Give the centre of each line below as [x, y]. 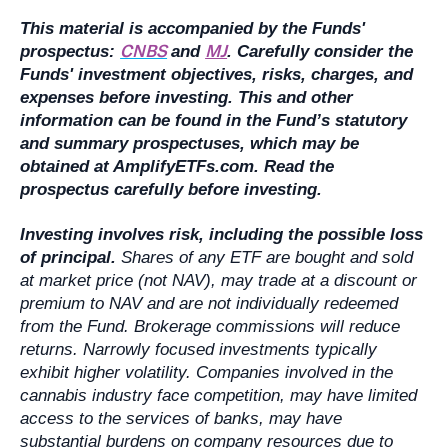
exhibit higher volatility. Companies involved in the [207, 373]
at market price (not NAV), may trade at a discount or [219, 281]
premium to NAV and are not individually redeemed [209, 304]
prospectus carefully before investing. [171, 189]
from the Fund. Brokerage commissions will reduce [210, 327]
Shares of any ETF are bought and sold [265, 258]
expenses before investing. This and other [187, 97]
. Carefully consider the [320, 51]
